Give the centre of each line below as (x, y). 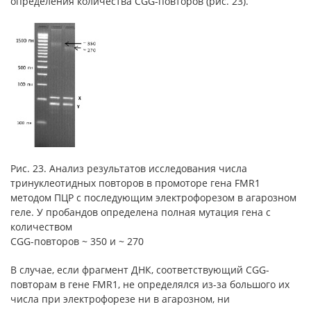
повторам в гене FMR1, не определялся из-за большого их (150, 284)
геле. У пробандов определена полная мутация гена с (141, 212)
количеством (41, 227)
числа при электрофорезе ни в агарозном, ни (120, 299)
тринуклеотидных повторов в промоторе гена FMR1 (135, 183)
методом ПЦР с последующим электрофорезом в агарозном (153, 197)
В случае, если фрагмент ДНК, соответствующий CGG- (140, 270)
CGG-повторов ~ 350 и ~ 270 (77, 241)
